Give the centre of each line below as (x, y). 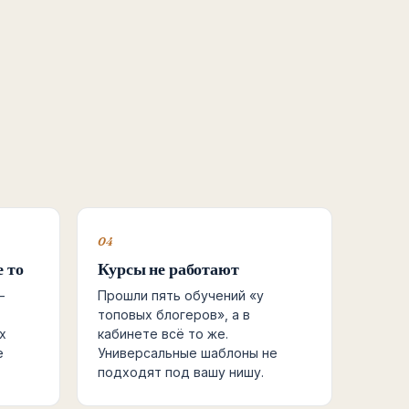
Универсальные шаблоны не (187, 353)
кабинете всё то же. (163, 334)
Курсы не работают (168, 269)
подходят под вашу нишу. (180, 372)
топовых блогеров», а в (173, 315)
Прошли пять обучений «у (180, 295)
